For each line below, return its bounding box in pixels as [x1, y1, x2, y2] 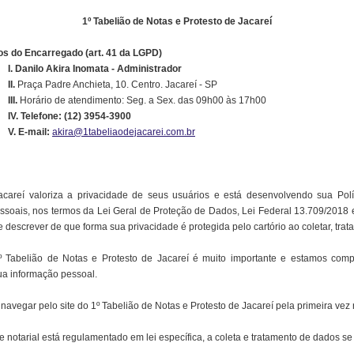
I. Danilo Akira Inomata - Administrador [8, 63, 182, 74]
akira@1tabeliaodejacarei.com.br [52, 126, 195, 137]
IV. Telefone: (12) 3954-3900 [8, 111, 131, 122]
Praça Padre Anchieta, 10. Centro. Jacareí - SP [17, 79, 217, 90]
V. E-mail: [8, 126, 52, 137]
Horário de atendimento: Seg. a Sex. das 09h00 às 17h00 [20, 95, 266, 106]
